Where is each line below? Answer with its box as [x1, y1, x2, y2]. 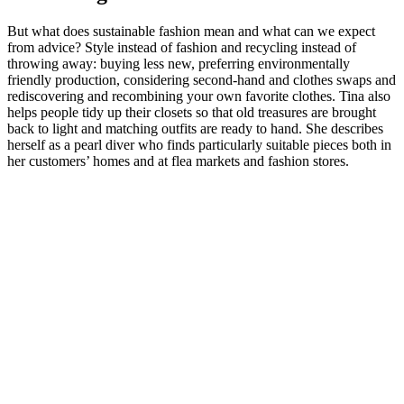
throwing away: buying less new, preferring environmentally [7, 56, 350, 72]
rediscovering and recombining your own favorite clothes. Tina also [7, 88, 390, 105]
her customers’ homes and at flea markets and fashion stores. [7, 153, 349, 170]
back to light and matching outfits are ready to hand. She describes [7, 121, 383, 137]
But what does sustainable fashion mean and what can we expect [7, 23, 375, 40]
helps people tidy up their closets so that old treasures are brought [7, 105, 376, 121]
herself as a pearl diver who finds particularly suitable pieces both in [7, 137, 391, 153]
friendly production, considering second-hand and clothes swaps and [7, 72, 396, 88]
